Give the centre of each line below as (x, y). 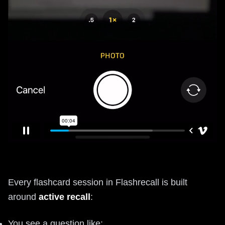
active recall (65, 197)
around (23, 197)
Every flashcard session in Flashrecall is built (98, 182)
